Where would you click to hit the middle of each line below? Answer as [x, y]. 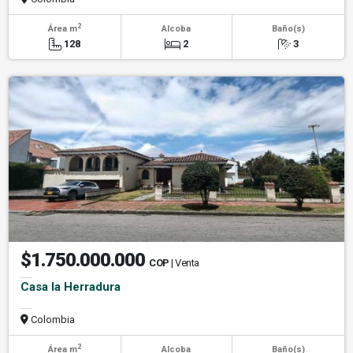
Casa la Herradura [71, 287]
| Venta [185, 263]
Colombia [52, 320]
